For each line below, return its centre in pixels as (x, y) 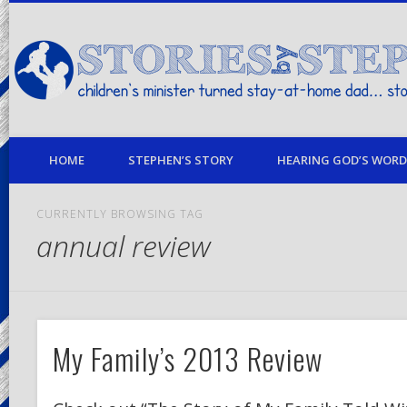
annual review (123, 246)
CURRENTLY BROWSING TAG (119, 214)
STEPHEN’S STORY (181, 160)
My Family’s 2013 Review (187, 358)
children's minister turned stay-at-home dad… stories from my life (196, 70)
